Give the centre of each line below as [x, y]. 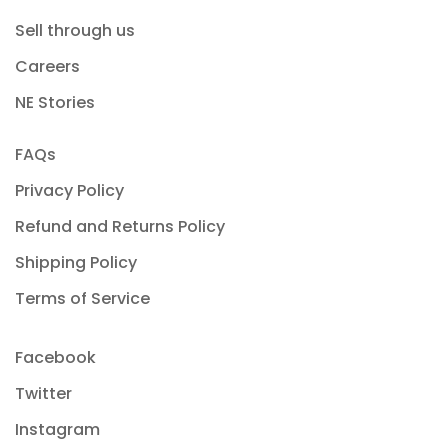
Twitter [43, 394]
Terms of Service [82, 299]
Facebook [55, 358]
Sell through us [75, 31]
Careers [47, 67]
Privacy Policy [69, 191]
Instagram [57, 430]
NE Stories [55, 103]
